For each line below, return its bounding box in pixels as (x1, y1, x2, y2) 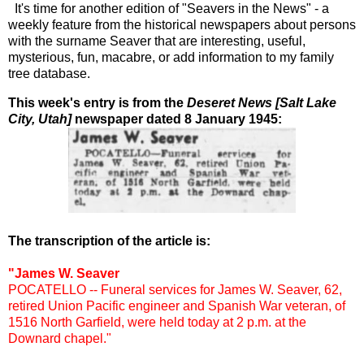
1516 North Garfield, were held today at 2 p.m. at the (8, 314, 306, 329)
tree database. (8, 66, 90, 80)
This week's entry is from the (8, 95, 187, 110)
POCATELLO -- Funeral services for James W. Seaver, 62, (8, 282, 342, 297)
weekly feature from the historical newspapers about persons (8, 17, 356, 32)
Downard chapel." (8, 331, 111, 345)
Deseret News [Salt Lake (187, 95, 336, 110)
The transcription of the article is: (8, 233, 210, 248)
